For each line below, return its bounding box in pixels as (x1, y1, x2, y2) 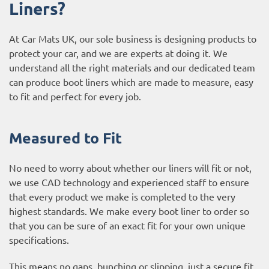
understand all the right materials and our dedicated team (9, 61, 255, 73)
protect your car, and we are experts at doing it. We (9, 46, 228, 59)
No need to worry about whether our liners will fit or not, (9, 161, 252, 174)
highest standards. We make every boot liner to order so (9, 204, 249, 217)
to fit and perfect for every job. (9, 89, 141, 102)
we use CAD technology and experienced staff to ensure (9, 175, 249, 188)
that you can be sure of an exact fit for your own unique (9, 219, 246, 231)
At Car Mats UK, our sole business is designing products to (9, 32, 256, 44)
